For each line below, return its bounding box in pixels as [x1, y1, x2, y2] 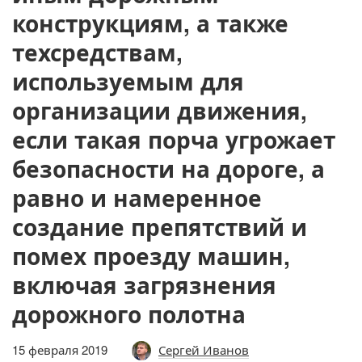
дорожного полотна [12, 297, 246, 330]
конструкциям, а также [12, 6, 288, 40]
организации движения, [12, 94, 307, 127]
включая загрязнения [12, 268, 276, 301]
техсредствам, [12, 36, 183, 69]
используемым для [12, 65, 244, 98]
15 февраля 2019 [12, 341, 107, 358]
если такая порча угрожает [12, 123, 335, 156]
